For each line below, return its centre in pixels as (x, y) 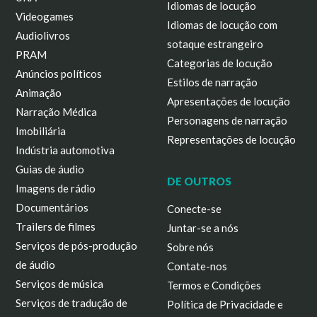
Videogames (45, 16)
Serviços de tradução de (72, 303)
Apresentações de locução (229, 101)
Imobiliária (41, 131)
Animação (39, 93)
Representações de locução (231, 139)
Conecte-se (194, 209)
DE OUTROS (199, 181)
